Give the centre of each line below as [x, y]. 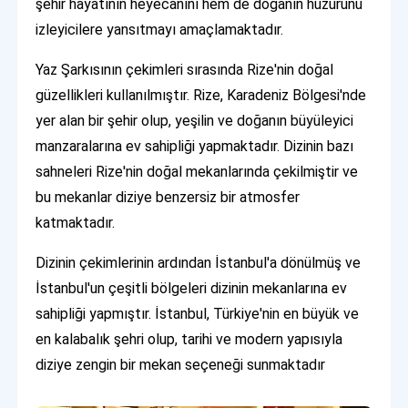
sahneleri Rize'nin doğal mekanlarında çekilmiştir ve [197, 171]
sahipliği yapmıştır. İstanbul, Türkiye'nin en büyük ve [198, 313]
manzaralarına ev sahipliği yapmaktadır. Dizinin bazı [195, 146]
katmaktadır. [76, 222]
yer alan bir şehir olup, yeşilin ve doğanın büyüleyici [195, 120]
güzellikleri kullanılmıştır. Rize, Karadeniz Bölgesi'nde [201, 95]
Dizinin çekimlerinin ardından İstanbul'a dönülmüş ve [199, 262]
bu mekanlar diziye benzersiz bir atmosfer [168, 197]
